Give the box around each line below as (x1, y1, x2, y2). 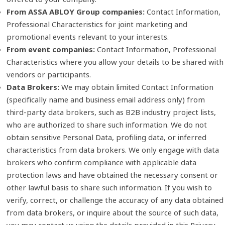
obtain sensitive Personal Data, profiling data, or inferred (6, 132, 206, 142)
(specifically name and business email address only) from (6, 94, 205, 104)
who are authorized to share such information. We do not (6, 119, 207, 130)
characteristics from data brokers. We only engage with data (6, 144, 219, 155)
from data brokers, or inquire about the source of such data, (6, 207, 218, 217)
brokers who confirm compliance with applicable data (6, 157, 196, 167)
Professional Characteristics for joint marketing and (6, 19, 187, 29)
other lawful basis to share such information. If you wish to (6, 182, 212, 192)
